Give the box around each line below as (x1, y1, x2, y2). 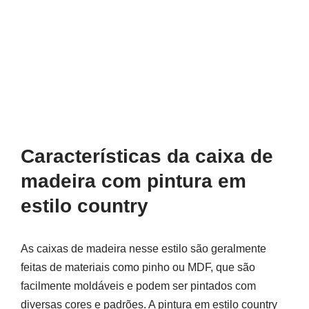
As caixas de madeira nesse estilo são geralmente (21, 243, 266, 255)
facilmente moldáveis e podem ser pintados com (21, 280, 256, 292)
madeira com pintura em (21, 170, 246, 192)
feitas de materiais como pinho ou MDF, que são (21, 261, 255, 273)
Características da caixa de (21, 146, 273, 167)
